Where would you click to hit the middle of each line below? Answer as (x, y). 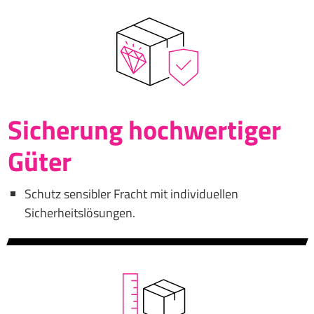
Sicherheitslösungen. (80, 212)
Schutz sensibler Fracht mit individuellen (131, 193)
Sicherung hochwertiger (144, 129)
